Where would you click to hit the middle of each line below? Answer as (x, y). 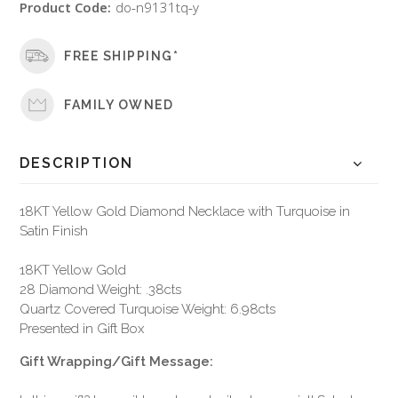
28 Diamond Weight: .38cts (101, 290)
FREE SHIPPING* (122, 56)
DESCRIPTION (77, 163)
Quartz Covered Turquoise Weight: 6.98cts (148, 310)
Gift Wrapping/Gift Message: (117, 362)
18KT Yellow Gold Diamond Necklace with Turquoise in (185, 212)
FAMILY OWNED (119, 104)
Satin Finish (54, 231)
